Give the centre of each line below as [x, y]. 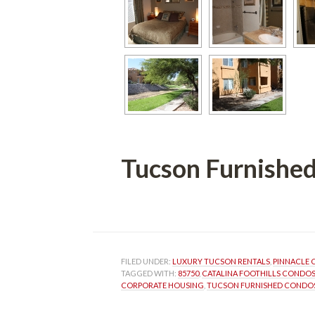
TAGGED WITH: [149, 273]
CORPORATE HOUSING [162, 285]
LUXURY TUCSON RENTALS [221, 261]
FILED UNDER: [147, 261]
